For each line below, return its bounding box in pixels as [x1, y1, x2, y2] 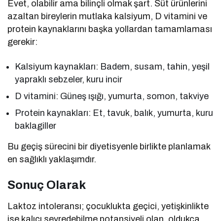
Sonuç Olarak [7, 179, 86, 192]
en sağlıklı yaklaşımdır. [7, 154, 97, 165]
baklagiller [15, 121, 56, 131]
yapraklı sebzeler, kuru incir [15, 74, 123, 85]
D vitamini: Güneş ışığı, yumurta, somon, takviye [15, 91, 209, 102]
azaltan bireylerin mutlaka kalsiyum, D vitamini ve [7, 11, 208, 22]
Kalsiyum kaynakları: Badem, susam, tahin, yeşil [15, 62, 210, 72]
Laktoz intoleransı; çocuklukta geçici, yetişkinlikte [7, 201, 209, 212]
